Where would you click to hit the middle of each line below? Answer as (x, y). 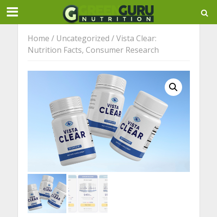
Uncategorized (83, 38)
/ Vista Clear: (133, 38)
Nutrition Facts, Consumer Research (93, 50)
